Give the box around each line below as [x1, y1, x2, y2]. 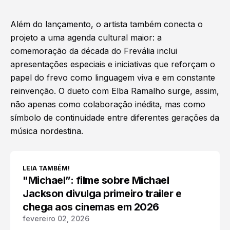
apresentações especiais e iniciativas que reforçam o [10, 59, 215, 70]
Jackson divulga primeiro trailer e [23, 187, 181, 200]
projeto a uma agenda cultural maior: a [10, 32, 162, 43]
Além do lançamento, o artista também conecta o [10, 19, 203, 30]
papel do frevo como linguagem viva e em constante [10, 72, 215, 83]
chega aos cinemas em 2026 [23, 201, 159, 214]
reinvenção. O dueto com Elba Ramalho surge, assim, [10, 86, 219, 97]
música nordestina [10, 126, 81, 137]
